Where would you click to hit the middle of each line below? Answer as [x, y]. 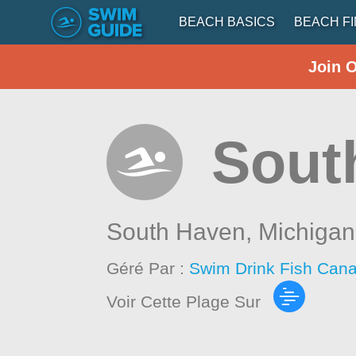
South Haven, [183, 232]
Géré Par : [148, 268]
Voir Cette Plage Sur [184, 301]
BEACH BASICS [227, 22]
